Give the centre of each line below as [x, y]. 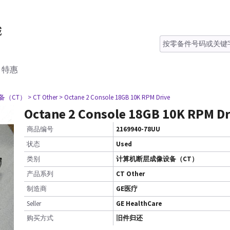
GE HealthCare [139, 204]
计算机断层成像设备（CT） [157, 159]
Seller [34, 204]
